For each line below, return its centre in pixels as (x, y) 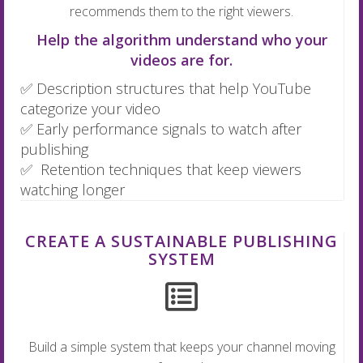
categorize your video (90, 109)
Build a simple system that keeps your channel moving (181, 347)
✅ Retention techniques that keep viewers (161, 170)
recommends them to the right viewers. (181, 12)
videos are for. (181, 60)
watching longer (73, 190)
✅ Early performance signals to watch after (161, 129)
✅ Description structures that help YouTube (166, 89)
